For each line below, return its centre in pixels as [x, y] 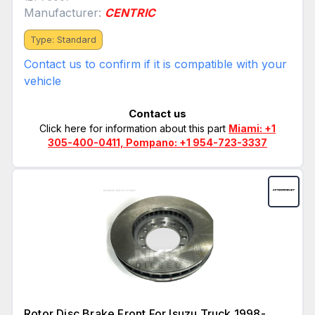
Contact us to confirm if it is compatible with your [155, 64]
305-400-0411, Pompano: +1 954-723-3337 [157, 143]
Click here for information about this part [134, 129]
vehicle [43, 81]
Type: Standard [63, 40]
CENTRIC [130, 13]
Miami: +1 [252, 129]
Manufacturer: [64, 13]
